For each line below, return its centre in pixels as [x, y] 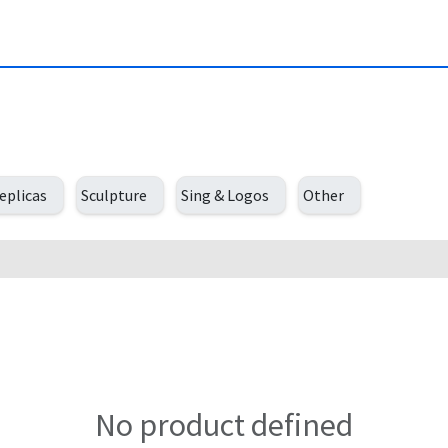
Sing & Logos [225, 195]
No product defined [224, 425]
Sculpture [114, 195]
